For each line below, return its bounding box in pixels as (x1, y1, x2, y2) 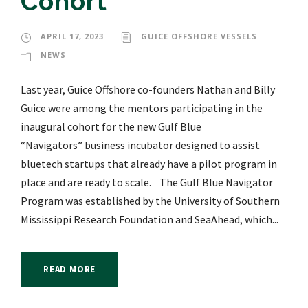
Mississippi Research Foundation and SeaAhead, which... (21, 212, 278, 227)
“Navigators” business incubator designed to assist (21, 138, 260, 153)
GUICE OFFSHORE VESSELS (141, 31, 257, 42)
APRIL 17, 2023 (41, 31, 104, 42)
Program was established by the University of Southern (21, 194, 280, 208)
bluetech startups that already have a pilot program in (21, 157, 277, 171)
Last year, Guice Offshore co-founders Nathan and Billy (21, 82, 275, 97)
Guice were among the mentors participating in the (21, 101, 263, 115)
